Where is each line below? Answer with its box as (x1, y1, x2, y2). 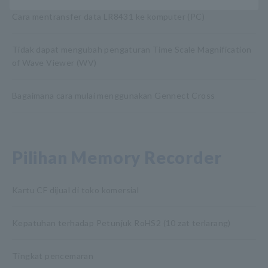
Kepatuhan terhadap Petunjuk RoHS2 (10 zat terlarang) (12, 218, 231, 228)
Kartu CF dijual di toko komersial (12, 185, 139, 195)
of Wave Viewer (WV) (12, 57, 97, 68)
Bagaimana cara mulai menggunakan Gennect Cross (12, 90, 215, 100)
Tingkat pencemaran (12, 251, 94, 261)
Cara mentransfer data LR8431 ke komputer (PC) (12, 11, 205, 22)
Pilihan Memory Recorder (12, 147, 222, 167)
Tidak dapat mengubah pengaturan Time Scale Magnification (12, 44, 252, 54)
